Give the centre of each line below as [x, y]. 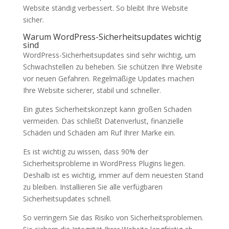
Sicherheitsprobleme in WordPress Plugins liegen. [104, 163]
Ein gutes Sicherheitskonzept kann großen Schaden [107, 109]
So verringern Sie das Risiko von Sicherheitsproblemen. [113, 217]
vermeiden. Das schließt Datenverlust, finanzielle [103, 121]
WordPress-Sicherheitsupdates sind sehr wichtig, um [109, 55]
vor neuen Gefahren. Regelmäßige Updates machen [108, 78]
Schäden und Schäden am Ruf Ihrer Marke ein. [99, 133]
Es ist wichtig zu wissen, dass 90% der [85, 152]
